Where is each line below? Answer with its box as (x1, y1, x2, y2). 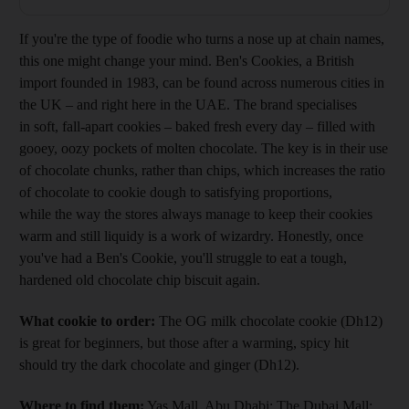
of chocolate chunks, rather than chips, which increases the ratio (19, 162, 385, 178)
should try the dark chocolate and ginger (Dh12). (19, 356, 299, 372)
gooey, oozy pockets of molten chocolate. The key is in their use (19, 140, 388, 156)
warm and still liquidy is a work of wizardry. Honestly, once (19, 227, 363, 244)
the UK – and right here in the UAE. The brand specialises (19, 96, 357, 112)
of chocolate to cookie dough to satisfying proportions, (19, 184, 332, 200)
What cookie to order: (19, 312, 155, 329)
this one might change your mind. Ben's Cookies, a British (19, 52, 354, 68)
